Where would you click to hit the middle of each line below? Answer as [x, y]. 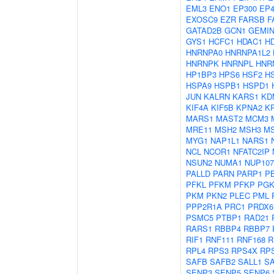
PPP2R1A [204, 206]
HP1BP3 [201, 74]
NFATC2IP [251, 151]
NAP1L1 [225, 140]
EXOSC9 [202, 19]
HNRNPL [237, 63]
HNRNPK [202, 63]
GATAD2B [204, 30]
